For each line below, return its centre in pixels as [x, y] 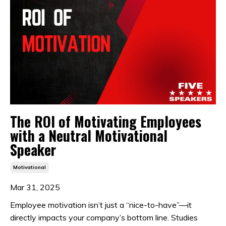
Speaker [33, 150]
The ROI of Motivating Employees [106, 122]
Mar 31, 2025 [35, 187]
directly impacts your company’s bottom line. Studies [104, 218]
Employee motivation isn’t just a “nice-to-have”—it [101, 205]
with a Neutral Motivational [89, 136]
